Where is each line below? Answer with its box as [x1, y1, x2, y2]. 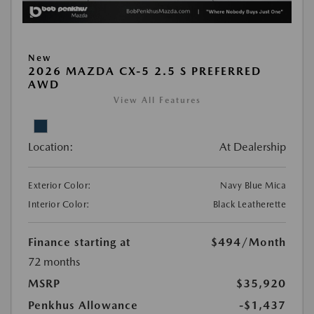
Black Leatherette [212, 198, 286, 210]
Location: [28, 139, 74, 153]
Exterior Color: [28, 179, 92, 191]
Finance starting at [28, 235, 130, 249]
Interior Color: [28, 198, 90, 210]
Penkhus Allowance [28, 298, 138, 312]
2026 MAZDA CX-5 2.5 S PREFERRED [28, 64, 261, 78]
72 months [28, 254, 80, 268]
